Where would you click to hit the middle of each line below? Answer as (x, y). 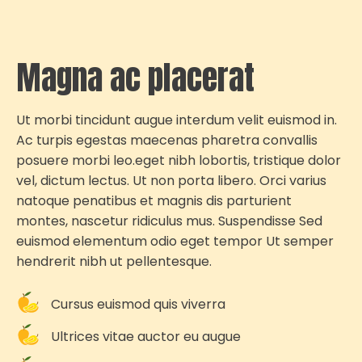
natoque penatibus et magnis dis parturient (154, 201)
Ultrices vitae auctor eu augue (145, 336)
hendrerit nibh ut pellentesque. (114, 262)
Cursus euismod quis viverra (138, 304)
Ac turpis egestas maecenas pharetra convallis (167, 141)
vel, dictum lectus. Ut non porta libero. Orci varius (171, 181)
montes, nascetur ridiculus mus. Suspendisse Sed (169, 221)
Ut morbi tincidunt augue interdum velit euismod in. (177, 120)
